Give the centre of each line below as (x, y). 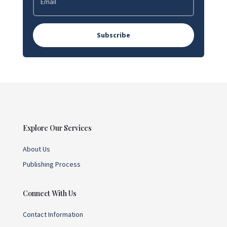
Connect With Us (49, 193)
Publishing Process (51, 164)
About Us (36, 149)
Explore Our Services (57, 128)
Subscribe (113, 35)
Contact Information (53, 214)
